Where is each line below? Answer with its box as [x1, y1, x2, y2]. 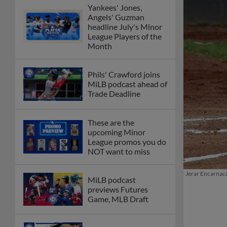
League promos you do [88, 136, 166, 146]
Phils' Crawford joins [88, 69, 160, 80]
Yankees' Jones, [88, 2, 142, 12]
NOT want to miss [88, 146, 150, 156]
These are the [88, 117, 134, 127]
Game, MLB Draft [88, 194, 148, 204]
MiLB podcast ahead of [88, 79, 167, 89]
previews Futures [88, 184, 148, 195]
